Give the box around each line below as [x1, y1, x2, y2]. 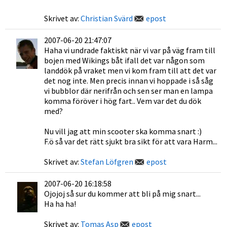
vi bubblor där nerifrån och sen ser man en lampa [44, 86, 213, 96]
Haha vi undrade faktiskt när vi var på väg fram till [44, 45, 215, 55]
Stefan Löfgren [81, 157, 133, 167]
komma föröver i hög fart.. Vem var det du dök [44, 96, 201, 106]
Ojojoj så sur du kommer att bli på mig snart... [44, 188, 201, 199]
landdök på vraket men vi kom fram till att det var [44, 65, 216, 75]
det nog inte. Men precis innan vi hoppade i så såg [44, 75, 213, 86]
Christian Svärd [81, 13, 133, 23]
